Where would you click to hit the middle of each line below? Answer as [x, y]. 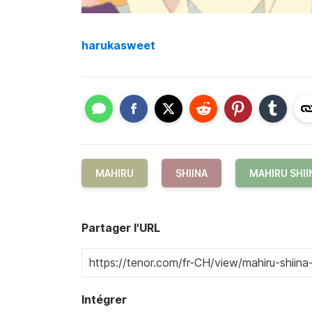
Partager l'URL [121, 228]
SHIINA [192, 173]
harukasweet [118, 45]
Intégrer [104, 300]
